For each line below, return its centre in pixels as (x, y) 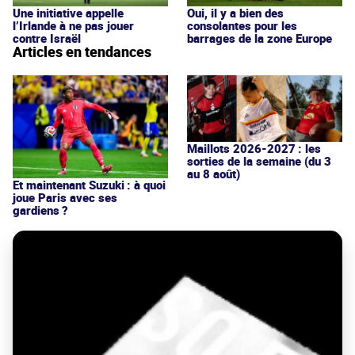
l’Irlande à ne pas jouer (73, 26)
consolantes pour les (242, 26)
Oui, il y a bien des (235, 13)
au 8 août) (214, 173)
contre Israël (47, 38)
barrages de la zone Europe (260, 38)
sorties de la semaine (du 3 (259, 160)
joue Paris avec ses (65, 198)
